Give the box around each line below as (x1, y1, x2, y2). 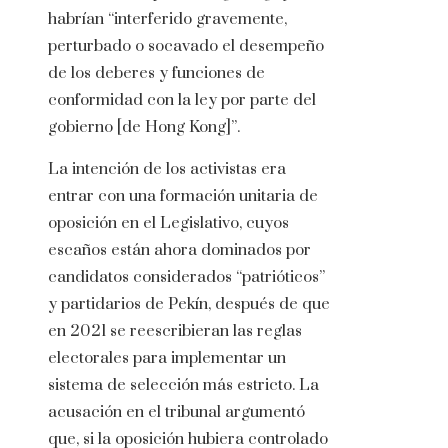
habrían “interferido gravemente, (48, 9, 287, 30)
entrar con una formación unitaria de (48, 186, 318, 207)
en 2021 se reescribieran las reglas (48, 321, 302, 342)
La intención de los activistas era (48, 159, 286, 180)
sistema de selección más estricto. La (48, 375, 319, 396)
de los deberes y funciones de (48, 63, 265, 84)
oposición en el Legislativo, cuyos (48, 213, 289, 234)
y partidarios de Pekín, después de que (48, 294, 330, 315)
